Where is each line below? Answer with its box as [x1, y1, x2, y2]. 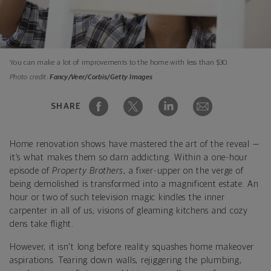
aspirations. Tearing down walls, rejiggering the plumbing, [10, 255, 242, 265]
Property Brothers [52, 166, 123, 175]
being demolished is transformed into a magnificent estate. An [10, 179, 259, 189]
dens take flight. [10, 219, 74, 229]
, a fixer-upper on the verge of [123, 166, 244, 175]
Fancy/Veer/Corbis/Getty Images [50, 73, 153, 81]
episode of [10, 166, 53, 175]
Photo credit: [10, 73, 50, 81]
